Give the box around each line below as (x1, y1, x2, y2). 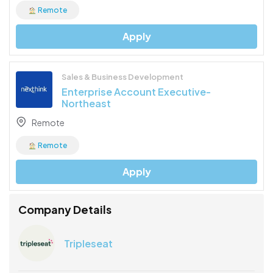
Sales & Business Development (62, 72, 183, 82)
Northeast (62, 97, 111, 110)
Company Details (18, 202, 112, 217)
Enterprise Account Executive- (62, 85, 211, 99)
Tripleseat (64, 236, 113, 250)
